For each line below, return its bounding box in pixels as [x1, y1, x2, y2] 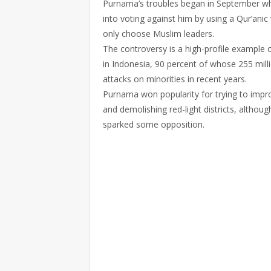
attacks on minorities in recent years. [103, 73, 247, 85]
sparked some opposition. [103, 119, 204, 130]
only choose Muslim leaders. [103, 28, 214, 39]
